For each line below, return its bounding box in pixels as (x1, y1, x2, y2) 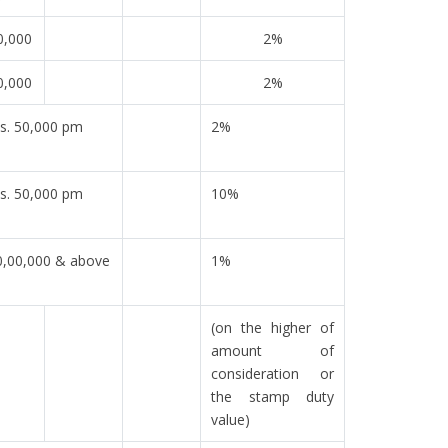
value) (211, 410, 251, 429)
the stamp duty (211, 387, 334, 406)
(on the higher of (211, 318, 334, 337)
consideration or (211, 364, 334, 383)
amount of (211, 341, 334, 360)
